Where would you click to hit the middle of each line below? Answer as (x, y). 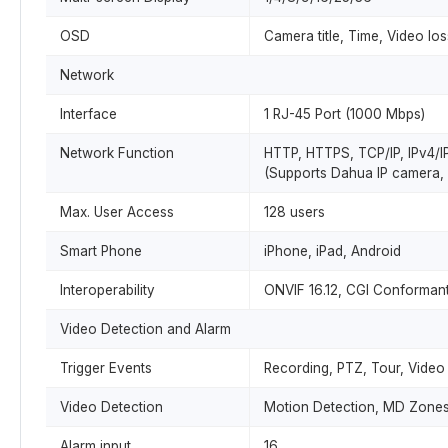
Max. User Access (117, 212)
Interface (88, 114)
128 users (294, 212)
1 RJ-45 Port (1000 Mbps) (344, 114)
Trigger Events (106, 368)
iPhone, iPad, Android (332, 251)
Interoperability (107, 290)
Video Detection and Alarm (145, 329)
